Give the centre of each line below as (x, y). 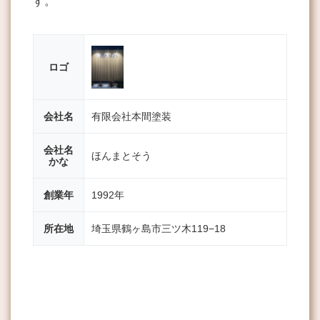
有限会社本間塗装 (131, 117)
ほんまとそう (121, 156)
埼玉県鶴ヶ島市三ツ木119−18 (159, 229)
